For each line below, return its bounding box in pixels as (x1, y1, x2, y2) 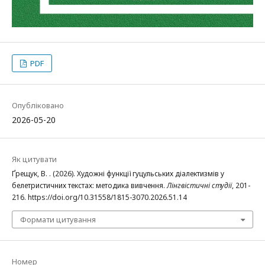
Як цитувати (12, 154, 57, 165)
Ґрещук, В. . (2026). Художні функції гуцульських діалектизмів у (12, 169, 224, 179)
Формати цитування (20, 214, 96, 225)
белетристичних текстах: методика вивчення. (12, 180, 167, 191)
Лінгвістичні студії (167, 180, 232, 191)
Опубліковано (12, 100, 64, 111)
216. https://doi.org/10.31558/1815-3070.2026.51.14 (12, 192, 187, 203)
